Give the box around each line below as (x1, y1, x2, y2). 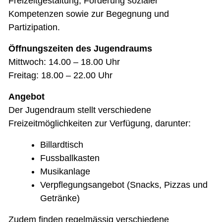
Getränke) (40, 193, 80, 204)
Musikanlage (40, 166, 90, 177)
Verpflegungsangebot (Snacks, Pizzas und (40, 180, 208, 190)
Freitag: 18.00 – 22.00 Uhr (8, 70, 112, 81)
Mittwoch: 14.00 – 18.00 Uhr (8, 57, 120, 67)
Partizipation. (8, 22, 62, 33)
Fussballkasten (40, 153, 100, 164)
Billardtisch (40, 140, 83, 150)
